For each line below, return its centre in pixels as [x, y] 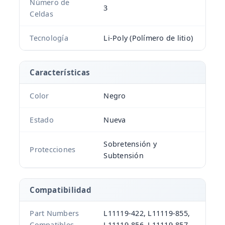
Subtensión [124, 156]
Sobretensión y [130, 144]
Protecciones [53, 150]
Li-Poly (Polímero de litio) [148, 38]
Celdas [41, 14]
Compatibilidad [61, 190]
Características [60, 73]
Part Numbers [54, 213]
